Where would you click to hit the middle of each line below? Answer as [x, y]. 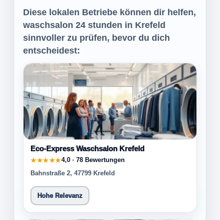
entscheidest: [52, 51]
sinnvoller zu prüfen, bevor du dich [96, 38]
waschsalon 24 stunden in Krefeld [94, 25]
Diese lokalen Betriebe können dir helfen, [110, 12]
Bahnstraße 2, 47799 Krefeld [73, 173]
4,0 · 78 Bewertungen [93, 160]
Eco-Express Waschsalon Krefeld [87, 149]
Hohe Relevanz [60, 196]
